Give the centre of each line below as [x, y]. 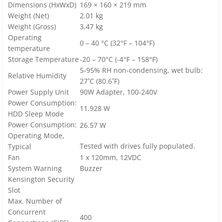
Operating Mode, [36, 136]
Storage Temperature [43, 59]
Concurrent [27, 212]
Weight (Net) [28, 16]
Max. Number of [35, 201]
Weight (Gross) [32, 27]
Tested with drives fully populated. [138, 146]
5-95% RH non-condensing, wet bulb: [141, 70]
